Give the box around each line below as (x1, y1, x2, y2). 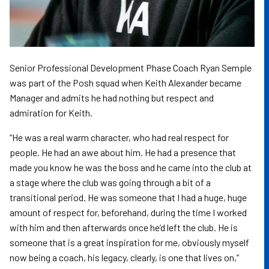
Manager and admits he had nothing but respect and (10, 92, 214, 104)
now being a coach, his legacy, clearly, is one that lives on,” (10, 252, 239, 264)
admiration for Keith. (10, 107, 92, 119)
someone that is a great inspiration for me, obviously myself (10, 237, 249, 249)
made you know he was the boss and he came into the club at (10, 162, 252, 174)
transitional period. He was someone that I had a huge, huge (10, 192, 247, 204)
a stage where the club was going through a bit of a (10, 177, 211, 189)
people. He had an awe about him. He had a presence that (10, 147, 236, 159)
